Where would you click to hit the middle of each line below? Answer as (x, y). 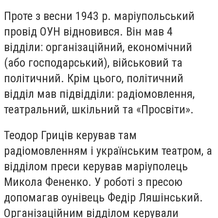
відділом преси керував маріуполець (96, 167)
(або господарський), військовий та (93, 63)
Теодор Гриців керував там (70, 136)
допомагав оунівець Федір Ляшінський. (103, 198)
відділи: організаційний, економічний (98, 47)
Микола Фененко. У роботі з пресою (93, 182)
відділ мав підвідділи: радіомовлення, (99, 94)
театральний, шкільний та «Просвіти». (99, 109)
